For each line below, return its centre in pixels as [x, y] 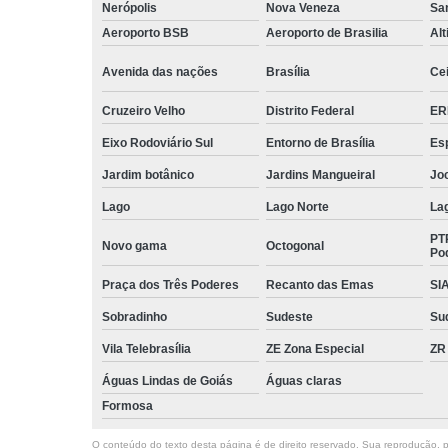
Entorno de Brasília [320, 142]
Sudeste [289, 316]
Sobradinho [134, 316]
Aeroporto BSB [145, 32]
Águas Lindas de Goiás [167, 380]
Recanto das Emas [319, 284]
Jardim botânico [148, 174]
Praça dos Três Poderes [170, 284]
